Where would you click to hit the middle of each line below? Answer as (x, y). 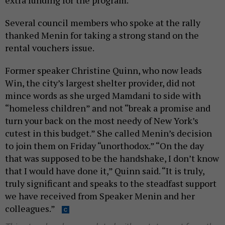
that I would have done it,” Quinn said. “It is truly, (105, 171)
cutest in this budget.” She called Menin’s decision (108, 133)
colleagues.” (31, 209)
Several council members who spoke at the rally (103, 23)
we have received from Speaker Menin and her (100, 196)
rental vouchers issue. (50, 48)
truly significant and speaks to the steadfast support (111, 184)
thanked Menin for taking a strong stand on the (102, 35)
